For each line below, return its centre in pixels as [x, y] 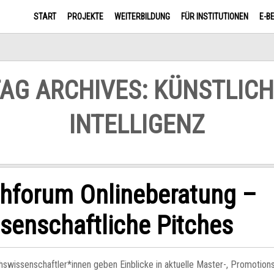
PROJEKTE [85, 17]
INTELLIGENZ [137, 124]
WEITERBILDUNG [142, 17]
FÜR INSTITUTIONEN [215, 17]
